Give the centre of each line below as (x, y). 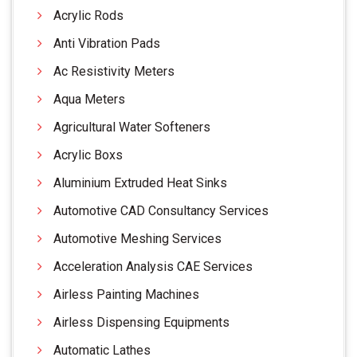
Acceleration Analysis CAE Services (153, 266)
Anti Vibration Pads (107, 43)
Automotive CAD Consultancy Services (161, 210)
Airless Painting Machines (126, 294)
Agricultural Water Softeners (132, 127)
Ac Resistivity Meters (114, 71)
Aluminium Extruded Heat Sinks (140, 182)
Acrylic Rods (88, 15)
